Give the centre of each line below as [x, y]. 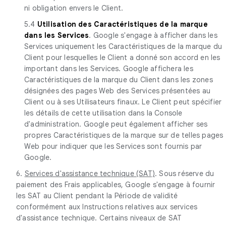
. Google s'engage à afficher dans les [153, 35]
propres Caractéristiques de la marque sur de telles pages [124, 135]
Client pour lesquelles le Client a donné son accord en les [122, 57]
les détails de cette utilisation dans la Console [103, 113]
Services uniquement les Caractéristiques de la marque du [123, 46]
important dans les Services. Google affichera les [109, 68]
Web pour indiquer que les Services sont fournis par [113, 146]
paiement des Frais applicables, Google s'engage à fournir [116, 184]
